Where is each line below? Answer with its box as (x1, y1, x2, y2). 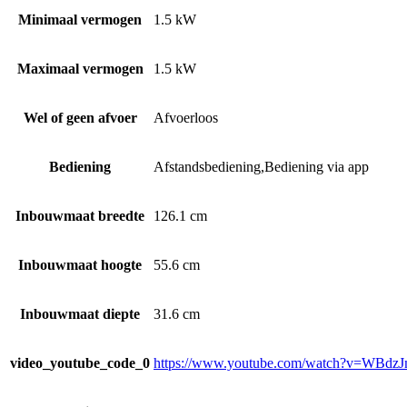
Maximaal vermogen (16, 60, 144, 76)
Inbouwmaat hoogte (18, 256, 142, 273)
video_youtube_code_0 (10, 354, 150, 371)
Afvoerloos (154, 109, 218, 125)
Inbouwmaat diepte (20, 305, 140, 322)
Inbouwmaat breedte (15, 207, 144, 223)
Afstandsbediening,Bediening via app (154, 158, 369, 174)
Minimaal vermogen (18, 11, 142, 27)
